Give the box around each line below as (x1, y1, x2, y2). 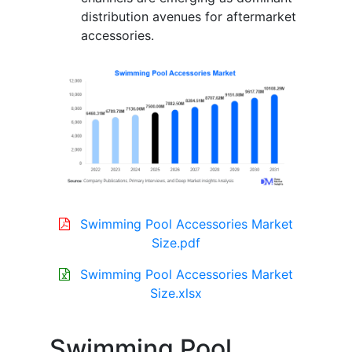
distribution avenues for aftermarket (81, 8, 296, 24)
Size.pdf (152, 235, 200, 251)
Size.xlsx (150, 285, 202, 302)
